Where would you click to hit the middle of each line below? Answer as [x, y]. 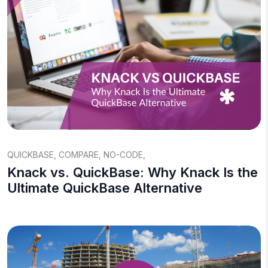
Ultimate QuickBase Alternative [105, 188]
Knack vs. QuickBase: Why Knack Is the [133, 172]
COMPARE [79, 155]
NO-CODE [123, 155]
